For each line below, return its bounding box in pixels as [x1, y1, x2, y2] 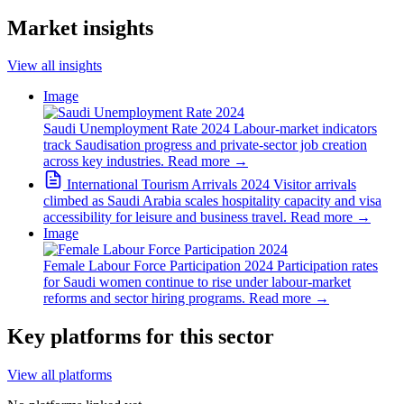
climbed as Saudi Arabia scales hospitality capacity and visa [43, 193, 381, 209]
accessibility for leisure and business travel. [43, 209, 287, 225]
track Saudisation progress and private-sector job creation [43, 137, 367, 153]
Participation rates [277, 258, 378, 274]
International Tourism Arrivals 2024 [67, 177, 270, 193]
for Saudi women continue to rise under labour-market [43, 274, 351, 290]
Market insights [7, 15, 153, 40]
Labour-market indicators [234, 121, 377, 137]
